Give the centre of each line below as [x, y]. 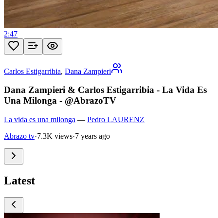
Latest [19, 180]
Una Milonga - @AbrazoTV [60, 101]
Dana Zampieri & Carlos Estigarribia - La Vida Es [105, 90]
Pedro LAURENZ [116, 120]
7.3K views [55, 136]
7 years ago [92, 136]
